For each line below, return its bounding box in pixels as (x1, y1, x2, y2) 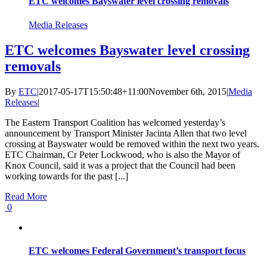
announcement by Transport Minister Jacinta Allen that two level (5, 128, 247, 138)
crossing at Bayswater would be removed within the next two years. (5, 138, 259, 149)
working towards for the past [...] (5, 170, 128, 181)
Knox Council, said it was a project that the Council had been (5, 160, 235, 170)
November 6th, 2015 (148, 86, 226, 97)
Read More (5, 191, 47, 201)
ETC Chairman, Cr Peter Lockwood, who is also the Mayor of (5, 149, 240, 160)
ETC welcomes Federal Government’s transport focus (29, 245, 246, 256)
